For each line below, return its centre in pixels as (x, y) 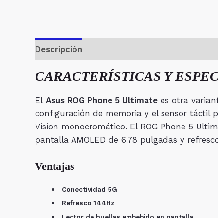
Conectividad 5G (89, 189)
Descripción (59, 49)
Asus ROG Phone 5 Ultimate (102, 100)
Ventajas (55, 166)
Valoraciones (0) (126, 49)
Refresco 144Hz (87, 203)
